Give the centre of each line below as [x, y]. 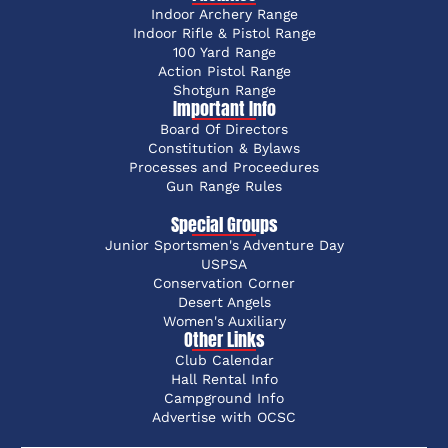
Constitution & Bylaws [224, 148]
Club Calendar [224, 360]
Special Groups [224, 225]
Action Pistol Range [224, 71]
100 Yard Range [224, 52]
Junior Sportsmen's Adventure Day [224, 245]
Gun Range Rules [224, 186]
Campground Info [224, 398]
